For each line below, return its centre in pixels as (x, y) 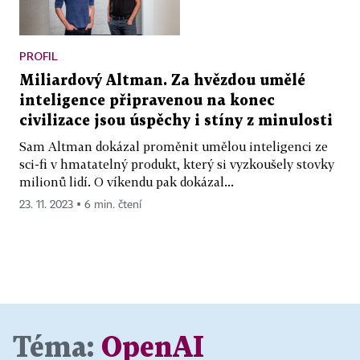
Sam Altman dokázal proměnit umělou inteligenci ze (174, 146)
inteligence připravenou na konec (147, 100)
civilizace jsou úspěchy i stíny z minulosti (176, 121)
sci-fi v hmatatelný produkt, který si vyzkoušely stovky (177, 164)
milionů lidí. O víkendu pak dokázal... (127, 181)
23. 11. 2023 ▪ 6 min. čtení (80, 205)
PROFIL (39, 55)
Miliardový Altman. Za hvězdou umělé (162, 80)
